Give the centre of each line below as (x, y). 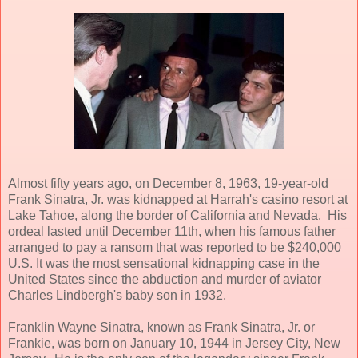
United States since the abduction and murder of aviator (165, 279)
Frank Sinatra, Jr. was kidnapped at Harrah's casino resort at (178, 199)
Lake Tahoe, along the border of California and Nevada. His (177, 215)
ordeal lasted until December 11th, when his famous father (172, 231)
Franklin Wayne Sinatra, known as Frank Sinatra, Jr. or (161, 327)
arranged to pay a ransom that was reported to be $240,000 (175, 247)
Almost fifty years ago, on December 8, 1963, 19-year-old (168, 183)
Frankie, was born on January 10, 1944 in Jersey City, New (174, 343)
